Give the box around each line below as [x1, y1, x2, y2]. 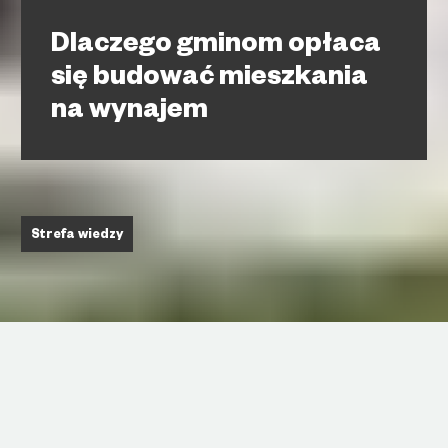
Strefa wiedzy [31, 229, 123, 243]
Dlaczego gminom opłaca [51, 32, 381, 62]
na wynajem [51, 98, 208, 128]
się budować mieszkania [51, 65, 368, 95]
